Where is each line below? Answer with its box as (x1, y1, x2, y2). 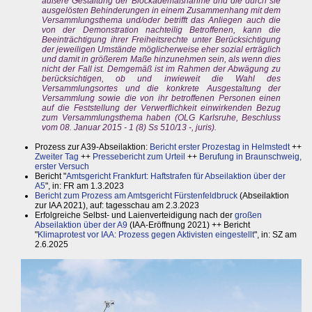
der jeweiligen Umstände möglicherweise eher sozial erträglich (42, 44, 281, 54)
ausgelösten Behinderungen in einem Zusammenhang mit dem (42, 5, 281, 15)
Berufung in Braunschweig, (199, 151, 302, 162)
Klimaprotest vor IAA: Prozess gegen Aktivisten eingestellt (38, 229, 254, 240)
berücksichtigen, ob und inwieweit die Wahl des (42, 73, 281, 84)
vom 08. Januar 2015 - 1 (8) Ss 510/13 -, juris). (42, 122, 217, 132)
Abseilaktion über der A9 (35, 219, 127, 230)
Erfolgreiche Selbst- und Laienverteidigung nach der (35, 210, 235, 220)
